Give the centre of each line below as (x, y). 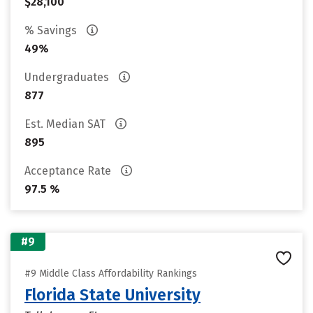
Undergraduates (68, 77)
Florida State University (112, 295)
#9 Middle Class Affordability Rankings (111, 274)
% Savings (52, 30)
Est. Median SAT (66, 124)
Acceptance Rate (69, 171)
